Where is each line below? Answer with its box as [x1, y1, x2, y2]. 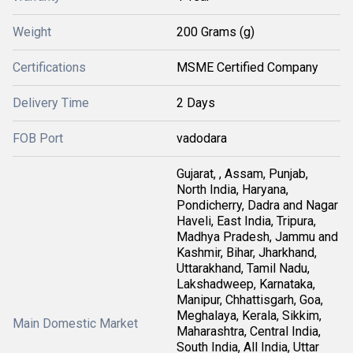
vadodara [176, 130, 227, 146]
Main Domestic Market [13, 315, 138, 331]
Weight [13, 24, 51, 39]
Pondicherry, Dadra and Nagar [176, 197, 338, 213]
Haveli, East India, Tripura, [176, 213, 316, 229]
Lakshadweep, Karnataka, [176, 276, 315, 292]
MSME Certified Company [176, 59, 318, 75]
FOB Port [13, 130, 63, 146]
